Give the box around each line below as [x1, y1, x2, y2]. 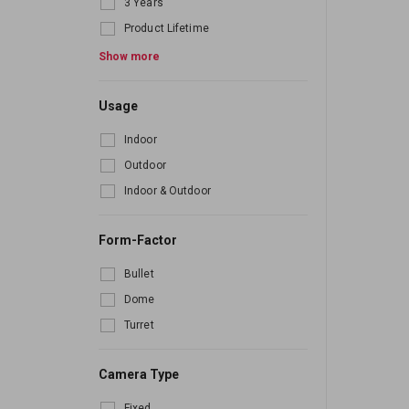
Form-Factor [99, 233, 177, 248]
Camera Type [99, 367, 179, 383]
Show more [99, 50, 160, 64]
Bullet [124, 267, 154, 281]
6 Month [124, 47, 166, 61]
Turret [124, 319, 154, 332]
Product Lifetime [124, 22, 209, 36]
